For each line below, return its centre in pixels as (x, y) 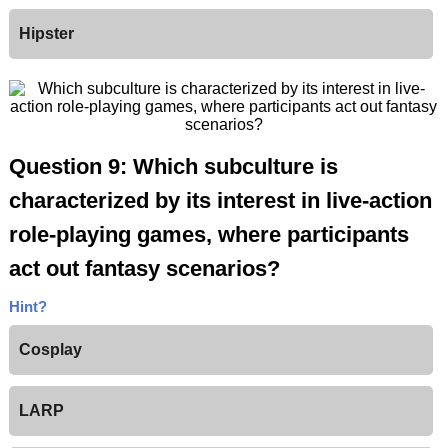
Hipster (46, 34)
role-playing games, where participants (208, 235)
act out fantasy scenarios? (144, 269)
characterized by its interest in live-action (220, 201)
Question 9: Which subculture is (173, 167)
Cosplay (50, 350)
